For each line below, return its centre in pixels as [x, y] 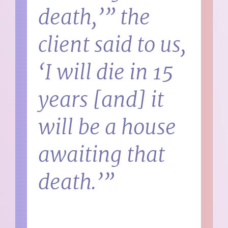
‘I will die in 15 [106, 73]
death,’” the [94, 18]
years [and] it [101, 100]
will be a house [107, 127]
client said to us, [112, 45]
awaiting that [102, 155]
